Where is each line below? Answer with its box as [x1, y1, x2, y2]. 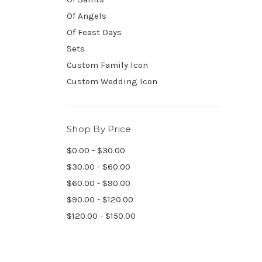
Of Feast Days [67, 26, 122, 37]
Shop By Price [67, 123, 132, 135]
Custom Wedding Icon [67, 75, 157, 87]
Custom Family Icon [67, 59, 148, 70]
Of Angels [67, 10, 106, 21]
